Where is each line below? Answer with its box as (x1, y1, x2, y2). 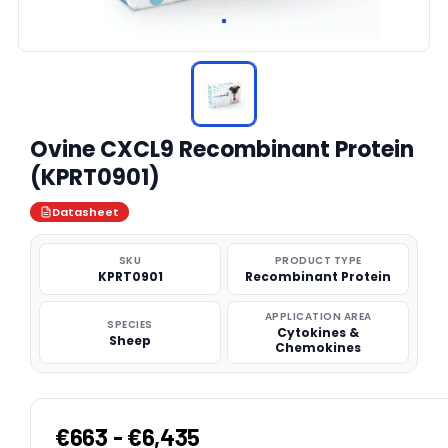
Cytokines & (277, 324, 359, 341)
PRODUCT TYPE (274, 253, 362, 268)
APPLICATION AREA (264, 309, 372, 324)
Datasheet (52, 204, 119, 220)
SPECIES (107, 316, 153, 332)
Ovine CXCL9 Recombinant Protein (30, 134, 414, 165)
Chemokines (275, 339, 361, 356)
